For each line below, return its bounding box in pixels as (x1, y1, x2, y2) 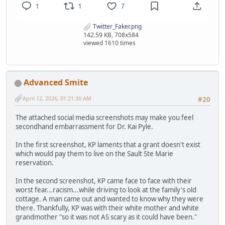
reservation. (16, 158, 54, 167)
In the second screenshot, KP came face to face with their (16, 176, 192, 185)
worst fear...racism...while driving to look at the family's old (16, 185, 196, 194)
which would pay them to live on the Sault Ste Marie (16, 149, 173, 158)
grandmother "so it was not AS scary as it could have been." (16, 212, 197, 221)
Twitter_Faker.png (91, 22, 142, 31)
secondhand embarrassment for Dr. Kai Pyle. (16, 122, 153, 131)
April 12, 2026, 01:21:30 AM (23, 94, 91, 102)
